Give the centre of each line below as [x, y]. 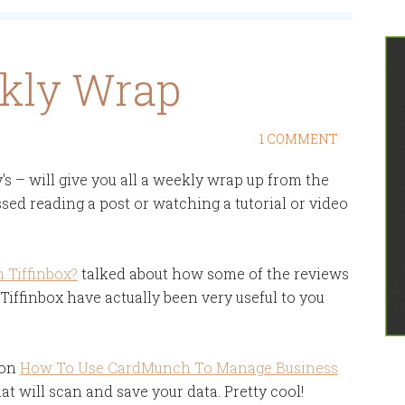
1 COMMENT [299, 139]
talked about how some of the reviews [213, 273]
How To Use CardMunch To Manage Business [179, 367]
